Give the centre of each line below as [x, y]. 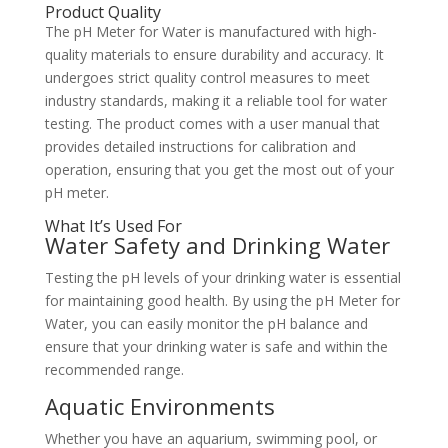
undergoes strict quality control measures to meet [207, 78]
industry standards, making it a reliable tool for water [215, 101]
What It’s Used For [113, 226]
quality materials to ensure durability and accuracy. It [214, 55]
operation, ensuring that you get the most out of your [219, 170]
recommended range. [114, 370]
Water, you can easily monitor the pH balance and [206, 324]
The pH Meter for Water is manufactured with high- [210, 32]
